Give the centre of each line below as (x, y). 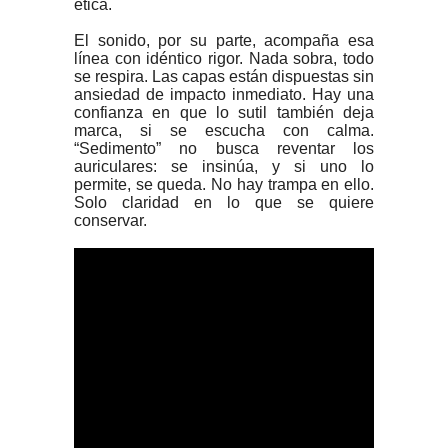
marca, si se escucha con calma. (224, 130)
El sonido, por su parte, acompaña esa (224, 40)
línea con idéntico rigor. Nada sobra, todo (224, 58)
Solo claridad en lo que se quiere (224, 202)
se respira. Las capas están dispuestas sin (224, 76)
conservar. (110, 220)
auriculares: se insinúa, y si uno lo (224, 166)
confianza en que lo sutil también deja (224, 112)
